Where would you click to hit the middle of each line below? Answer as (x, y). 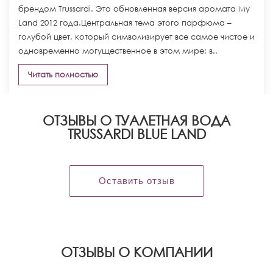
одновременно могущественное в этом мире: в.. (118, 51)
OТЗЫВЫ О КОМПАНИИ (136, 252)
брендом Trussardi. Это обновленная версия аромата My (134, 9)
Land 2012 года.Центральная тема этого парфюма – (125, 23)
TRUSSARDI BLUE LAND (136, 134)
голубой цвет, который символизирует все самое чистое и (136, 37)
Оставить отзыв (136, 181)
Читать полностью (63, 75)
